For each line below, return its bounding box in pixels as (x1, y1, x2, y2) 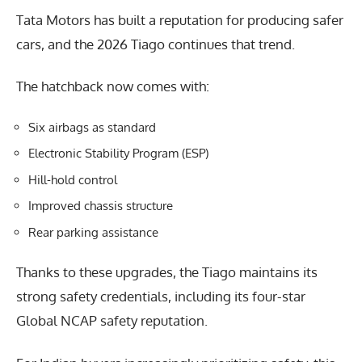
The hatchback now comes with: (16, 78, 209, 95)
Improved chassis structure (28, 198, 173, 214)
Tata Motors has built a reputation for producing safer (16, 11, 343, 28)
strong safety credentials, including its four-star (16, 288, 305, 305)
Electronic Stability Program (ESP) (28, 145, 208, 162)
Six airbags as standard (28, 119, 156, 135)
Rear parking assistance (28, 224, 158, 240)
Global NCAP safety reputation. (16, 312, 208, 330)
